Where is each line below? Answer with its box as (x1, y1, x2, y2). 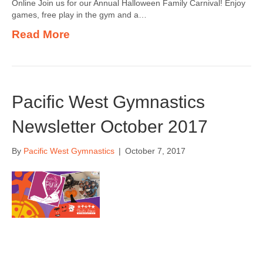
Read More (12, 28, 70, 41)
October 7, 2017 (125, 146, 186, 156)
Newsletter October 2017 (12, 117, 208, 136)
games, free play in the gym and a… (12, 10, 147, 19)
